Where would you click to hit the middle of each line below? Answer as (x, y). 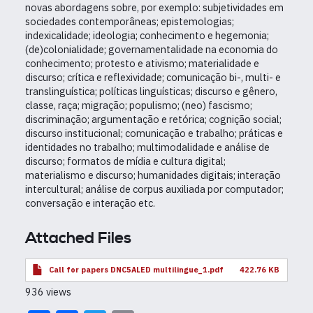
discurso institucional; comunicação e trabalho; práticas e (154, 133)
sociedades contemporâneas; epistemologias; (130, 22)
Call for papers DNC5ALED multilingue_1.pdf (136, 270)
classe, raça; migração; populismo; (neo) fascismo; (139, 105)
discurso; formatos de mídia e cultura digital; (125, 161)
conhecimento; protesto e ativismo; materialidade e (142, 64)
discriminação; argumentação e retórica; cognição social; (153, 119)
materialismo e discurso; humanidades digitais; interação (153, 175)
